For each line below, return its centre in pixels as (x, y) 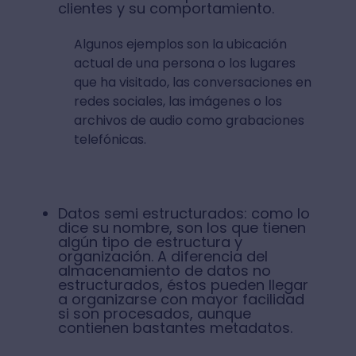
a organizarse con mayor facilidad (181, 300)
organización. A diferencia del (163, 257)
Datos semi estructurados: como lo (184, 214)
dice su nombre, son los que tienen (182, 228)
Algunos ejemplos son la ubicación (180, 44)
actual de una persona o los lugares (184, 64)
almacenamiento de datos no (164, 271)
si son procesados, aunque (154, 314)
